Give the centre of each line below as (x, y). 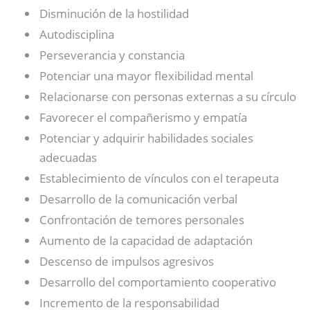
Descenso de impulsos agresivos (127, 261)
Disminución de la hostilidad (114, 13)
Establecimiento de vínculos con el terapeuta (159, 178)
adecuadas (68, 157)
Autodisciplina (77, 34)
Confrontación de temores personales (142, 220)
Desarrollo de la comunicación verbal (138, 199)
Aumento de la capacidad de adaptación (146, 240)
